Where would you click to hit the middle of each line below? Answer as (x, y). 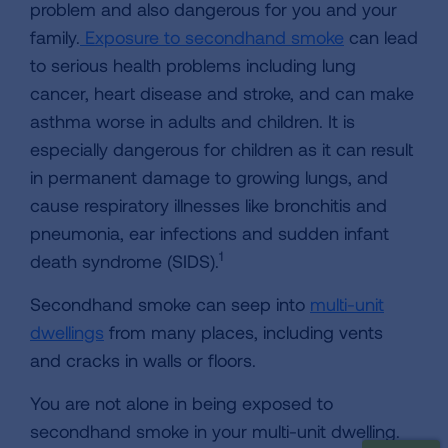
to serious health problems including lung (193, 65)
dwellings (67, 332)
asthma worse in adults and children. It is (192, 121)
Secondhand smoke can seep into (170, 304)
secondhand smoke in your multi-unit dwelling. (215, 431)
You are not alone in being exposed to (181, 403)
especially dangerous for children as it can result (221, 149)
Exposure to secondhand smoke (212, 37)
